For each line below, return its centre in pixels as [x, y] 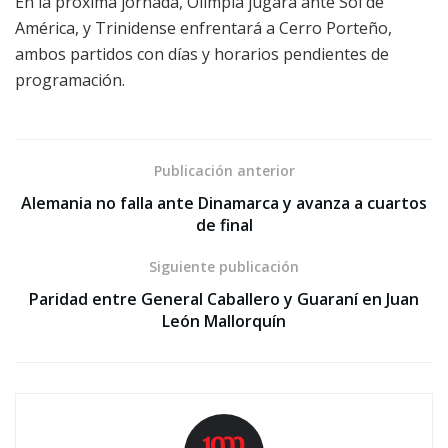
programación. [70, 79]
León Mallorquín [224, 320]
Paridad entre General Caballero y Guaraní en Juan [224, 298]
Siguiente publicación [224, 266]
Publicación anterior [224, 170]
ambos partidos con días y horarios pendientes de [202, 53]
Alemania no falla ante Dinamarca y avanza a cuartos [224, 202]
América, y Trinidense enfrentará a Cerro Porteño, [203, 27]
